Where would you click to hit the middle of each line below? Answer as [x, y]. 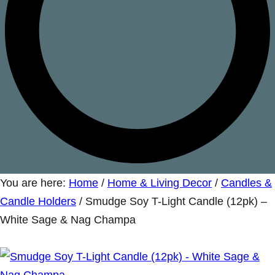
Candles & [246, 183]
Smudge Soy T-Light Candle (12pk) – [176, 202]
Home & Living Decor [160, 183]
